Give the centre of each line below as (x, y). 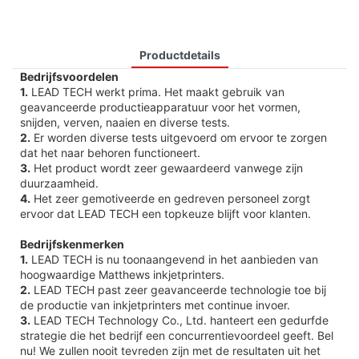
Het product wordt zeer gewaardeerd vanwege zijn (167, 167)
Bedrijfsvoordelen (69, 76)
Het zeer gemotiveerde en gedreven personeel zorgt (170, 198)
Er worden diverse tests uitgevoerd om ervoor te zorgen (179, 137)
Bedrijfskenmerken (72, 244)
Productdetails (179, 54)
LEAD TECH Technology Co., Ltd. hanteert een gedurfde (179, 320)
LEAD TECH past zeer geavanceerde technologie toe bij (178, 289)
